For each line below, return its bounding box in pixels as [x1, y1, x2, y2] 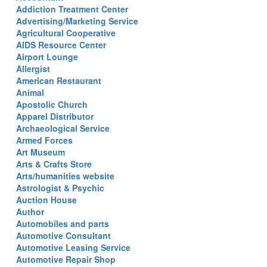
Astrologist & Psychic [16, 182, 104, 194]
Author [16, 206, 44, 218]
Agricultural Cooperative [16, 27, 116, 39]
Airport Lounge [16, 51, 78, 63]
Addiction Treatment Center [16, 3, 128, 15]
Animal [16, 86, 44, 98]
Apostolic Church [16, 98, 88, 110]
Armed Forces [16, 134, 73, 146]
